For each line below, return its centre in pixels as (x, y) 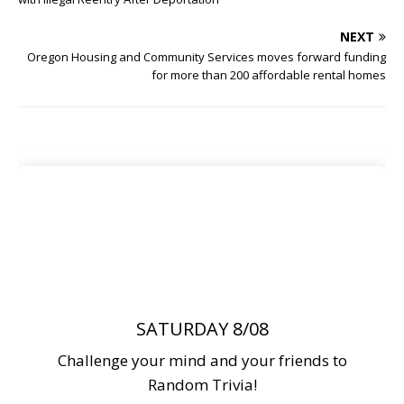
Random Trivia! (202, 385)
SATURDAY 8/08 (202, 329)
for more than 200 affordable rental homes (269, 75)
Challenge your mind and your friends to (202, 361)
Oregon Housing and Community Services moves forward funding (207, 57)
